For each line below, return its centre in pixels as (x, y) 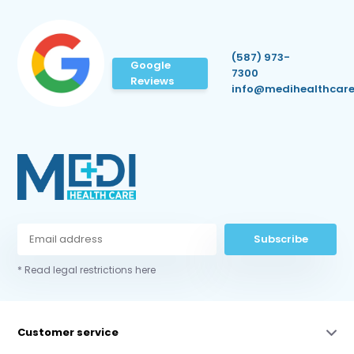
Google (151, 65)
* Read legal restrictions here (87, 270)
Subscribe (281, 239)
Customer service (68, 333)
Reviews (153, 81)
